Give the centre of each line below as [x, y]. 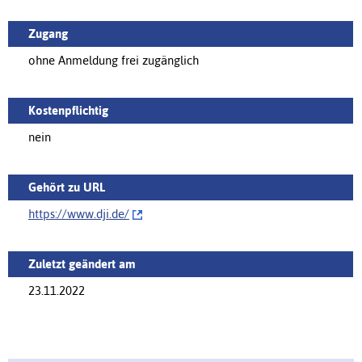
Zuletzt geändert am [82, 263]
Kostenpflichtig [68, 110]
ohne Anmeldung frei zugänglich [114, 60]
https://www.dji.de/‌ [79, 213]
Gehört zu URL [67, 187]
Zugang [48, 33]
